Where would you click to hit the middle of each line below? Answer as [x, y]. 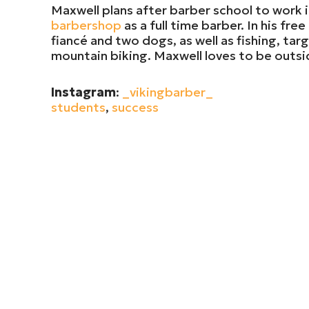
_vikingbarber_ [168, 92]
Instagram [83, 92]
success [135, 108]
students [78, 108]
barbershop [86, 25]
